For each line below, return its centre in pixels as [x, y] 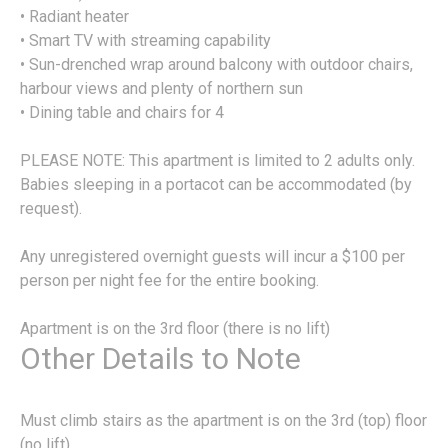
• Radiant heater [74, 17]
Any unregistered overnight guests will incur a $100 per [212, 257]
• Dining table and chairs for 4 [122, 113]
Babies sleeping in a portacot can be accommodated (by [216, 185]
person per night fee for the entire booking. [169, 281]
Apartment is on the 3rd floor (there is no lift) [175, 329]
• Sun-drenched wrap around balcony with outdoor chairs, [216, 65]
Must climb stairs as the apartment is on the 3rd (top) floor [223, 421]
